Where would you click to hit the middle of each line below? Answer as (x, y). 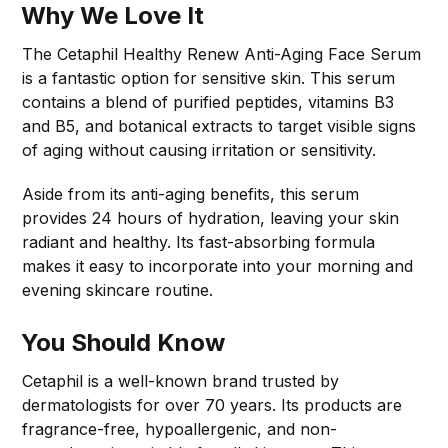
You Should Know (123, 342)
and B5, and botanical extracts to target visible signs (219, 125)
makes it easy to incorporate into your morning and (218, 265)
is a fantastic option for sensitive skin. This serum (209, 77)
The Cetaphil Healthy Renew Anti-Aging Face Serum (222, 53)
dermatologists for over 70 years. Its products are (212, 404)
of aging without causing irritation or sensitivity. (199, 149)
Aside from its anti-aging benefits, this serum (191, 193)
